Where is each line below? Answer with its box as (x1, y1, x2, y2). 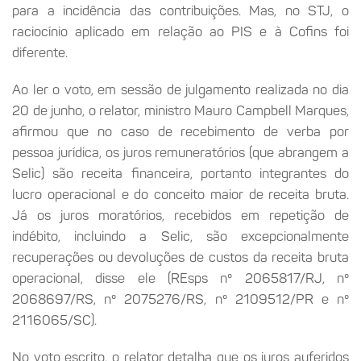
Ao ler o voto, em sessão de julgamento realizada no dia (12, 81, 349, 98)
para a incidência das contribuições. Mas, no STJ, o (12, 2, 349, 19)
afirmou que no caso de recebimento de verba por (12, 122, 349, 139)
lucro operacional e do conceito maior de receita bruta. (12, 185, 349, 202)
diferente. (12, 44, 68, 60)
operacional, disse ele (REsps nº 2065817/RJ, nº (12, 269, 349, 286)
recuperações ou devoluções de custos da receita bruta (12, 248, 349, 265)
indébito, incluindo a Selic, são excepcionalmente (12, 227, 349, 244)
